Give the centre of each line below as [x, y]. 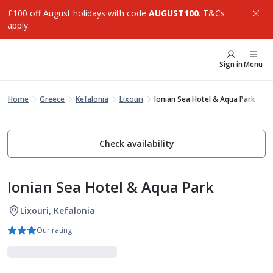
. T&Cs [212, 13]
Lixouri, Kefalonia [58, 211]
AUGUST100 [174, 13]
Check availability [136, 144]
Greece [52, 99]
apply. [19, 25]
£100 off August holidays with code [78, 13]
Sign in [231, 64]
